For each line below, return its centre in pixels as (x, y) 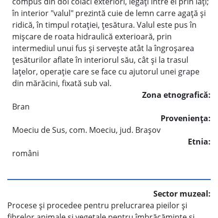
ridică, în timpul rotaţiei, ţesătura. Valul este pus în (104, 25)
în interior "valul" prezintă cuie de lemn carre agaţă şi (109, 13)
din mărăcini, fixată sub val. (62, 83)
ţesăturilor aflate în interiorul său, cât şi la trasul (100, 60)
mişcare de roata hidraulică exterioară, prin (92, 36)
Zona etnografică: (176, 95)
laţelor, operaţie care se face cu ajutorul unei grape (106, 71)
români (26, 153)
